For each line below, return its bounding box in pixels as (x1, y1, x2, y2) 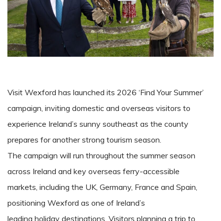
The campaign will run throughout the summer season (7, 150, 195, 161)
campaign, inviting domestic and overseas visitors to (7, 103, 190, 113)
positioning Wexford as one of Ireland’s (7, 198, 145, 208)
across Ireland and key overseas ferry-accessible (7, 166, 180, 177)
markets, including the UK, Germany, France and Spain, (7, 182, 197, 192)
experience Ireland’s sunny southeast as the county (7, 119, 188, 129)
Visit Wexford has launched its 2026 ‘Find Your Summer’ (7, 87, 204, 98)
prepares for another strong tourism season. (7, 135, 163, 145)
